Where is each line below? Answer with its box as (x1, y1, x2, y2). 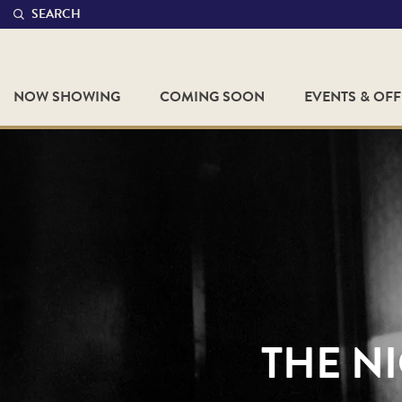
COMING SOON (159, 86, 265, 108)
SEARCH (31, 4, 81, 23)
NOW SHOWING (13, 86, 120, 108)
